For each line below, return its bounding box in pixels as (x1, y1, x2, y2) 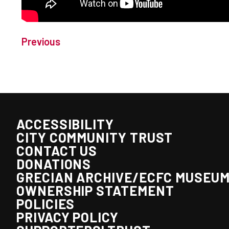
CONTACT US (16, 143, 98, 158)
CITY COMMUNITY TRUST (16, 129, 173, 145)
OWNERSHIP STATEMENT (16, 182, 174, 198)
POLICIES (16, 196, 75, 212)
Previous (21, 35, 60, 48)
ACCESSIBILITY (16, 116, 114, 132)
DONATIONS (16, 156, 91, 172)
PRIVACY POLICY (16, 209, 119, 225)
